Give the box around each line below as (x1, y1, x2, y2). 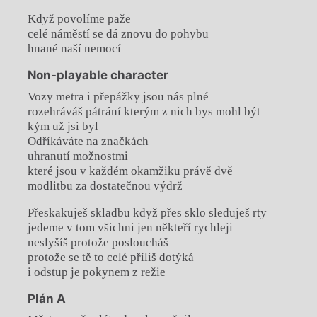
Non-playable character (27, 68, 168, 83)
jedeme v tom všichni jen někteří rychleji (27, 220, 233, 234)
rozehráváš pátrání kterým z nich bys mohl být (27, 104, 260, 118)
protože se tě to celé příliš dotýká (27, 250, 194, 264)
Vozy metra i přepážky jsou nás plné (27, 89, 209, 103)
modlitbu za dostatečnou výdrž (27, 178, 183, 192)
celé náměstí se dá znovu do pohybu (27, 27, 209, 41)
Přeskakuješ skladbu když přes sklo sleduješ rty (27, 205, 267, 219)
